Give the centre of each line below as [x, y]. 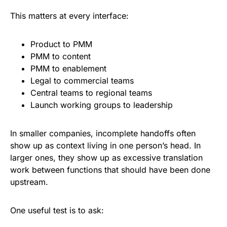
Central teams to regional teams [92, 93]
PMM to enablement [70, 69]
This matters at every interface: [69, 16]
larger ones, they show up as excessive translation [106, 158]
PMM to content [62, 56]
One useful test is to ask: [57, 211]
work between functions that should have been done [110, 170]
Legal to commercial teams [83, 81]
